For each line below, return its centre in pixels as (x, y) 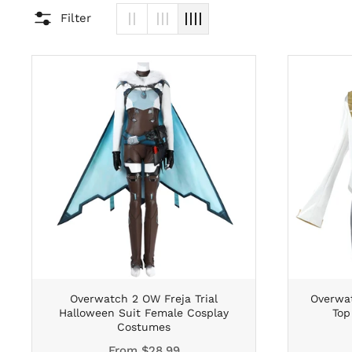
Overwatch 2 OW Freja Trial (144, 298)
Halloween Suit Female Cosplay (144, 312)
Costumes (144, 326)
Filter (75, 18)
